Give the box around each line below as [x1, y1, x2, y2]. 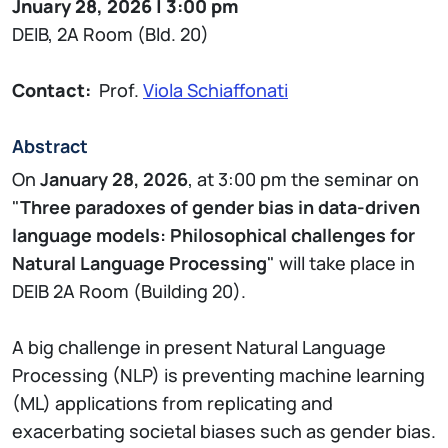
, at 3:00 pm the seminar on [188, 167, 419, 192]
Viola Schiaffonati [143, 78, 288, 103]
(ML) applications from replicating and [12, 391, 333, 416]
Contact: [12, 78, 99, 103]
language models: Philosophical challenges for [12, 223, 415, 248]
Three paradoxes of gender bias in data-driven [20, 195, 420, 220]
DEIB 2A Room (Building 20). [12, 279, 246, 304]
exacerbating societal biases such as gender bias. [12, 419, 436, 444]
